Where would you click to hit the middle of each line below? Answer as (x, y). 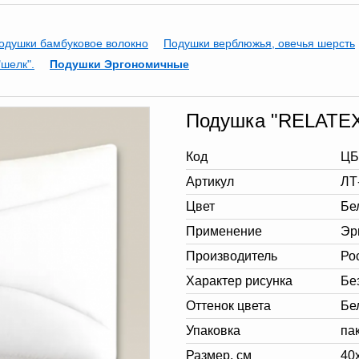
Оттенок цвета (228, 306)
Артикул (210, 182)
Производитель (232, 256)
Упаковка (213, 331)
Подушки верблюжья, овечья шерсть (259, 43)
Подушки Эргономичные (119, 64)
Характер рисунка (239, 281)
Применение (224, 231)
